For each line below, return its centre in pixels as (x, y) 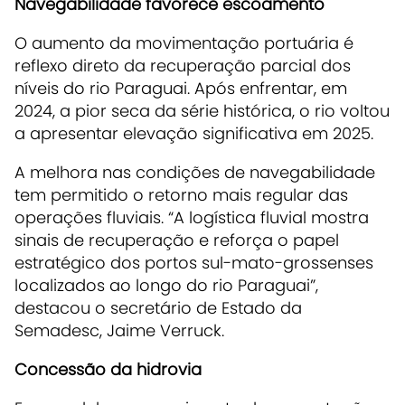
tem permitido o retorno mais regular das (181, 195)
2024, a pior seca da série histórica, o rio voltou (202, 111)
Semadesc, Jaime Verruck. (122, 331)
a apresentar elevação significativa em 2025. (196, 134)
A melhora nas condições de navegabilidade (195, 173)
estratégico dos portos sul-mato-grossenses (194, 263)
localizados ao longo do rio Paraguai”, (166, 286)
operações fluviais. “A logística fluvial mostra (192, 218)
